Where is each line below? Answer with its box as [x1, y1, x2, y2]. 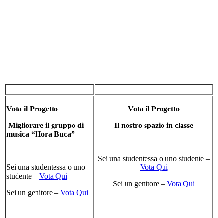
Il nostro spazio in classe [112, 121, 195, 130]
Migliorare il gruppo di [6, 121, 84, 130]
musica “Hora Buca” [6, 130, 75, 139]
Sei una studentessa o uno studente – [98, 154, 210, 163]
